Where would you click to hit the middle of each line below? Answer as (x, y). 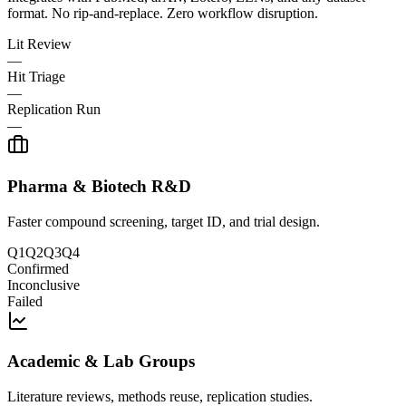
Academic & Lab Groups (101, 362)
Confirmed (38, 268)
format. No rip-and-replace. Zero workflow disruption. (163, 14)
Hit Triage (36, 77)
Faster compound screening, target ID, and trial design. (164, 221)
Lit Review (39, 44)
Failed (25, 301)
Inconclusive (43, 285)
